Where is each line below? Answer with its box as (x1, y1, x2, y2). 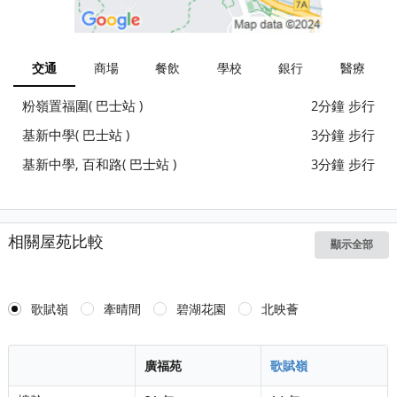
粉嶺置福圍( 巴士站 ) (22, 96, 144, 114)
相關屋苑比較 (8, 230, 105, 252)
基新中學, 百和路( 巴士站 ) (22, 154, 177, 173)
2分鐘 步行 (310, 96, 375, 114)
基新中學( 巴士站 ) (22, 125, 130, 144)
